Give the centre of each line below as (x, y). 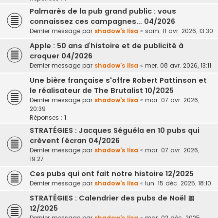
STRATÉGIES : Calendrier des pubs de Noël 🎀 (112, 198)
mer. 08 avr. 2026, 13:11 (178, 66)
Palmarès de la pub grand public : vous (103, 11)
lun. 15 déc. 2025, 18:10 (178, 183)
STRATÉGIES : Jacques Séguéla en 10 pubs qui (115, 131)
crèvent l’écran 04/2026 (75, 141)
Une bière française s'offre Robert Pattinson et (118, 81)
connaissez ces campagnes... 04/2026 (102, 22)
